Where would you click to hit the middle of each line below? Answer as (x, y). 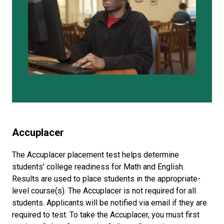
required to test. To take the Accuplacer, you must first (106, 215)
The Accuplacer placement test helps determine (95, 155)
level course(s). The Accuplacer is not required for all (104, 191)
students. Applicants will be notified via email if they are (109, 203)
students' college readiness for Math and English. (98, 167)
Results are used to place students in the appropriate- (106, 179)
